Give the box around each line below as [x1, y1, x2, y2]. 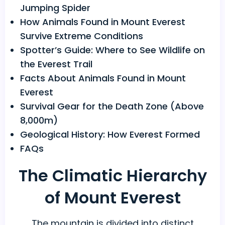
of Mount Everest [44, 186, 181, 209]
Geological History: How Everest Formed [20, 128, 200, 141]
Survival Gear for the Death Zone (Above [20, 100, 204, 113]
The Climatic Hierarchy [18, 164, 207, 187]
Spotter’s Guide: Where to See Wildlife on [20, 44, 205, 57]
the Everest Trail [20, 58, 92, 71]
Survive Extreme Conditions [20, 30, 143, 43]
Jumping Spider [20, 2, 90, 15]
